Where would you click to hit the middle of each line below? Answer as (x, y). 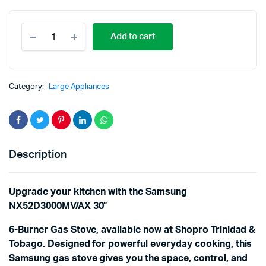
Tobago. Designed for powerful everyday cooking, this (131, 244)
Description (38, 155)
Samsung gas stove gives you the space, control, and (128, 259)
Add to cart (133, 37)
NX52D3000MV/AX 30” (58, 206)
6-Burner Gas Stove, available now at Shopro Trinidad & (132, 230)
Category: (27, 87)
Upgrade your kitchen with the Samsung (98, 192)
